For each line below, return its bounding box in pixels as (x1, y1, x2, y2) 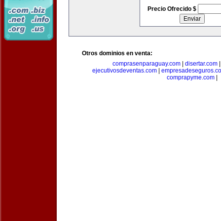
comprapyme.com (166, 74, 215, 81)
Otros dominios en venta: (82, 50, 152, 57)
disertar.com (185, 60, 218, 67)
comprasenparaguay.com (112, 60, 181, 67)
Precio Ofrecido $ (147, 5, 198, 12)
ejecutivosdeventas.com (92, 67, 157, 74)
